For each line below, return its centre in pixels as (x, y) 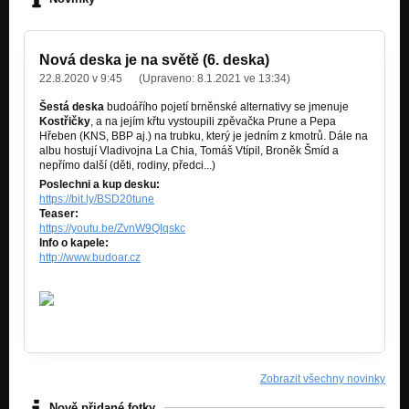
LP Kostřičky (80, 279)
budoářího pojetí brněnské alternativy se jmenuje (226, 106)
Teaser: (59, 213)
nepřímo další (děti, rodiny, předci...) (127, 165)
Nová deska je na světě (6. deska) (154, 59)
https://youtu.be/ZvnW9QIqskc (112, 228)
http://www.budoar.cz (90, 257)
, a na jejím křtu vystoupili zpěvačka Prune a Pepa (213, 121)
